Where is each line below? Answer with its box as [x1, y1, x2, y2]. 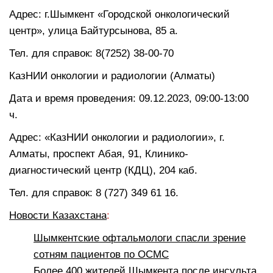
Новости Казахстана [9, 209, 107, 221]
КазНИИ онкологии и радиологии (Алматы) [9, 69, 224, 82]
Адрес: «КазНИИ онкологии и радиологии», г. [9, 131, 225, 143]
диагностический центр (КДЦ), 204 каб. [9, 164, 197, 176]
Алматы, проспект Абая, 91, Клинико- [9, 147, 188, 160]
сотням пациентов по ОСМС [34, 248, 169, 260]
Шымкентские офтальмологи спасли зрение [34, 232, 246, 244]
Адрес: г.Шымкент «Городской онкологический [9, 8, 230, 20]
